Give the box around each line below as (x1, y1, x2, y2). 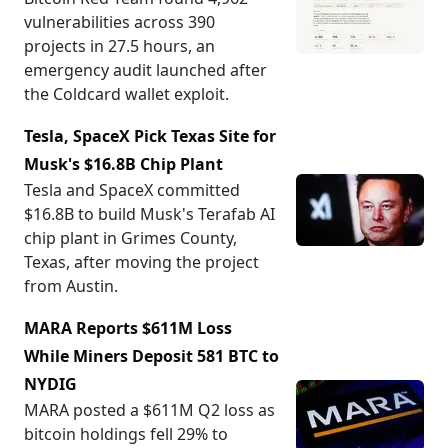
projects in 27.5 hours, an (24, 35, 215, 57)
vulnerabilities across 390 (24, 11, 215, 33)
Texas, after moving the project (24, 251, 259, 273)
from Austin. (24, 275, 118, 297)
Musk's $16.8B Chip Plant (24, 153, 223, 175)
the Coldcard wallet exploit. (24, 83, 229, 105)
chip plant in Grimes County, (24, 227, 237, 249)
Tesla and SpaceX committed (24, 179, 240, 201)
